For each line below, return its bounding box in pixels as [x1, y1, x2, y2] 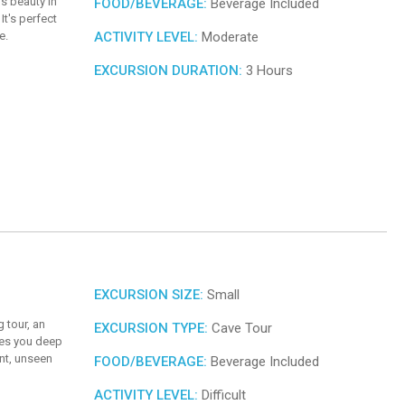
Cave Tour [208, 319, 272, 336]
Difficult [198, 386, 246, 403]
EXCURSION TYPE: [94, 319, 208, 336]
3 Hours [242, 62, 293, 80]
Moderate [198, 29, 259, 46]
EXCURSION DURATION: [94, 62, 242, 80]
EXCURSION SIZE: [94, 286, 203, 303]
